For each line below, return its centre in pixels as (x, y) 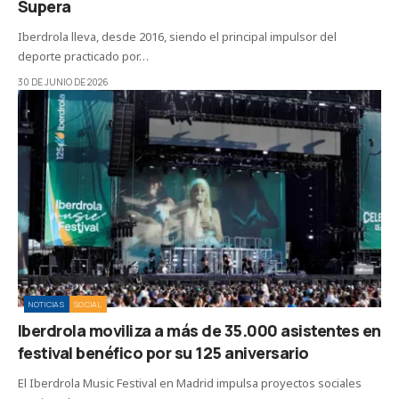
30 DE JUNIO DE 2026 (63, 81)
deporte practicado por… (83, 56)
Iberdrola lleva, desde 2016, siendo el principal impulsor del (177, 36)
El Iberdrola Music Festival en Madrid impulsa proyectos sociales (190, 383)
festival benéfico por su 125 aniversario (163, 353)
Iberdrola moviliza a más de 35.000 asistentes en (199, 331)
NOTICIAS (47, 305)
